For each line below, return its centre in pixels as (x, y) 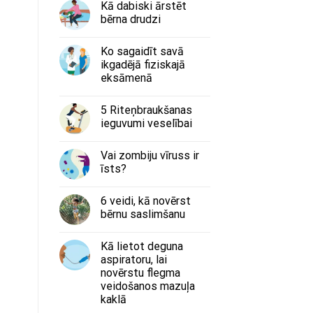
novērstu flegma (140, 272)
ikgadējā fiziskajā (143, 64)
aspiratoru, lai (133, 259)
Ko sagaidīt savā (142, 51)
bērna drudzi (130, 19)
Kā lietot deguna (141, 246)
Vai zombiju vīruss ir (150, 155)
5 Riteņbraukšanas (146, 110)
